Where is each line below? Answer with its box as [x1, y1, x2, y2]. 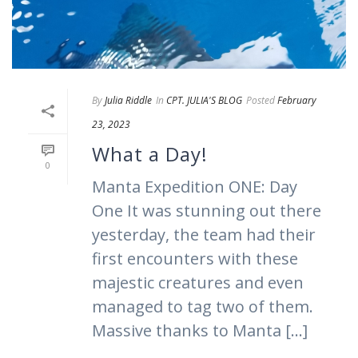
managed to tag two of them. [92, 295, 313, 317]
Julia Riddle [105, 93, 152, 107]
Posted [246, 93, 275, 107]
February [277, 93, 316, 107]
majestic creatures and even [92, 271, 304, 293]
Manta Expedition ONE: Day [92, 175, 297, 197]
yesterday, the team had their [92, 223, 316, 245]
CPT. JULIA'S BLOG [166, 93, 242, 107]
